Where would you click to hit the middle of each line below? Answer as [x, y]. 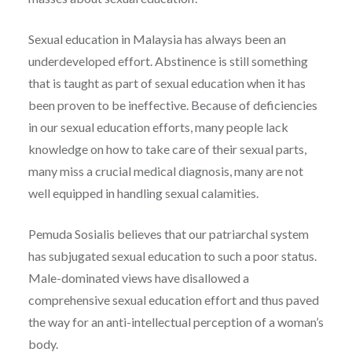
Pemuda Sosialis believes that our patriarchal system [168, 234]
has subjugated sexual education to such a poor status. [172, 256]
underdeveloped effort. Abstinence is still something [168, 61]
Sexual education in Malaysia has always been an [157, 39]
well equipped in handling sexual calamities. [143, 193]
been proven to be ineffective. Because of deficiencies [172, 105]
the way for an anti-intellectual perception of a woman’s [176, 322]
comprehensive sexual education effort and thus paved [173, 300]
